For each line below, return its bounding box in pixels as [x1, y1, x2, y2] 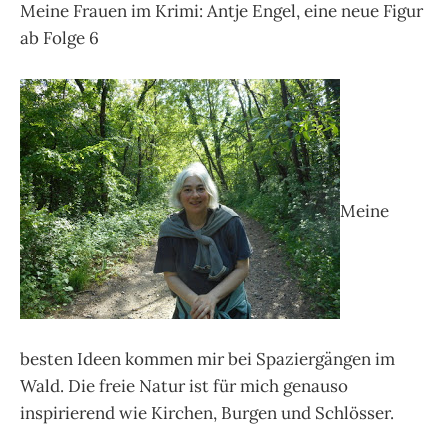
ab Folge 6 [20, 26, 99, 49]
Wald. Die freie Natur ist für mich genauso [20, 374, 348, 397]
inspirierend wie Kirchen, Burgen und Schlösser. [20, 401, 394, 424]
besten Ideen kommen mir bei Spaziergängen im [20, 347, 395, 370]
